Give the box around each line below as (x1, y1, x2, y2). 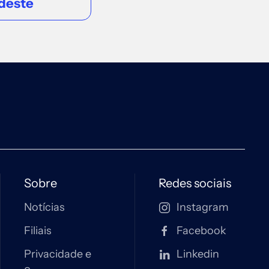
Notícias (24, 201, 65, 214)
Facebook (177, 224, 226, 237)
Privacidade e (24, 247, 91, 261)
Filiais (24, 224, 52, 237)
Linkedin (177, 247, 219, 261)
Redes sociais (159, 176, 231, 190)
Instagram (177, 201, 229, 214)
